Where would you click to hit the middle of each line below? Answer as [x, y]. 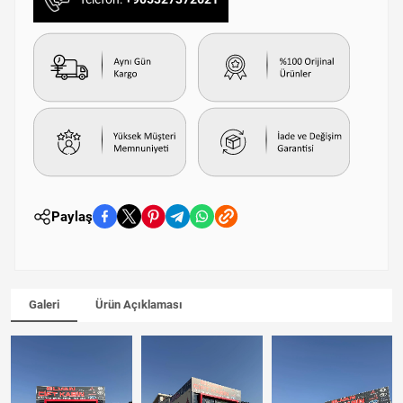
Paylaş [72, 216]
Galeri [44, 305]
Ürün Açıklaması [139, 305]
